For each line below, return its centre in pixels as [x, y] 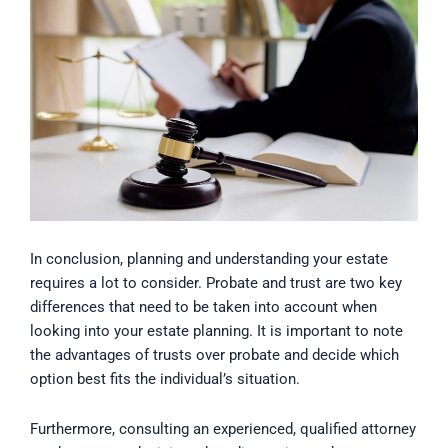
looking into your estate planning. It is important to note [216, 331]
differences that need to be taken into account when [203, 307]
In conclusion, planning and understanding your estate [209, 259]
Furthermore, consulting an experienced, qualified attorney [223, 428]
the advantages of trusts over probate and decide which [214, 355]
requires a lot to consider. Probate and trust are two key [216, 283]
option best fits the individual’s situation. [165, 379]
